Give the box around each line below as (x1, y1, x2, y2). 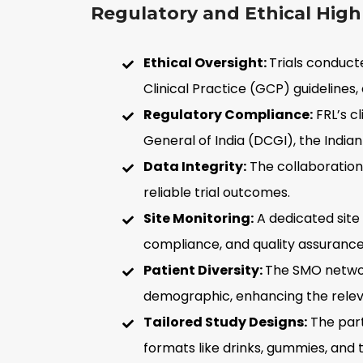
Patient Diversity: (143, 260, 265, 280)
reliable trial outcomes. (143, 182, 290, 202)
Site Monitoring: (143, 208, 254, 228)
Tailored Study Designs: (143, 312, 307, 331)
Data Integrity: (143, 156, 246, 176)
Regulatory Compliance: (143, 105, 313, 124)
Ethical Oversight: (143, 53, 269, 72)
